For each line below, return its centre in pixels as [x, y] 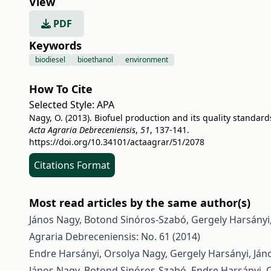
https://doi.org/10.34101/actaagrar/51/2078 [117, 142]
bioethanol [95, 60]
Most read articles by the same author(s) [140, 203]
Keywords [55, 45]
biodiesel [50, 60]
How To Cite [61, 89]
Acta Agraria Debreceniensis [82, 130]
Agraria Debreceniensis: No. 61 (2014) [115, 237]
